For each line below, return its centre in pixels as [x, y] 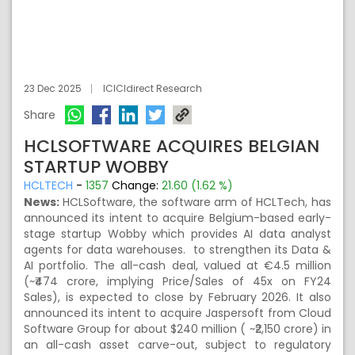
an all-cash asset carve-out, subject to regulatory [177, 345]
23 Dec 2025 [53, 88]
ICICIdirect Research [153, 88]
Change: [137, 185]
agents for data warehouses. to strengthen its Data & [177, 250]
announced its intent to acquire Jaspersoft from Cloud [177, 313]
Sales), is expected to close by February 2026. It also [177, 297]
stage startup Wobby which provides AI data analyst [177, 234]
